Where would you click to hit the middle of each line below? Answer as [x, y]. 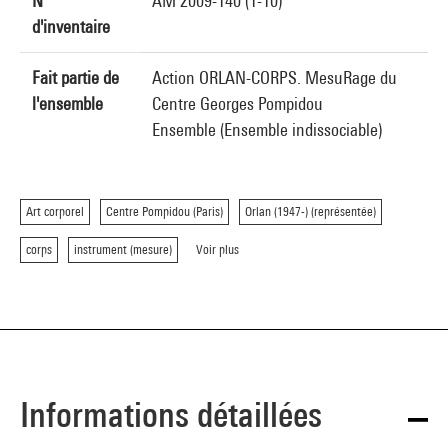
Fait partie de [75, 77]
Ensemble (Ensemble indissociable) [267, 129]
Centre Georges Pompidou [237, 103]
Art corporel [55, 211]
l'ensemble [67, 103]
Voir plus [217, 249]
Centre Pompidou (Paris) [164, 211]
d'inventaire [71, 26]
